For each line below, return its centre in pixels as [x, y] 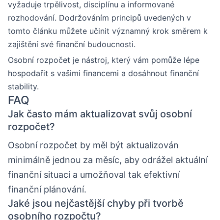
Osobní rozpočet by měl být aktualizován [93, 145]
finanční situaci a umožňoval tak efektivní [94, 174]
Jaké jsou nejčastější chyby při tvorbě [96, 203]
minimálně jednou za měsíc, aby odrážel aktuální [108, 160]
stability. [23, 86]
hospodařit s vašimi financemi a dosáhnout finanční [103, 73]
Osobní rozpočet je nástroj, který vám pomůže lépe [104, 60]
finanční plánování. [47, 189]
